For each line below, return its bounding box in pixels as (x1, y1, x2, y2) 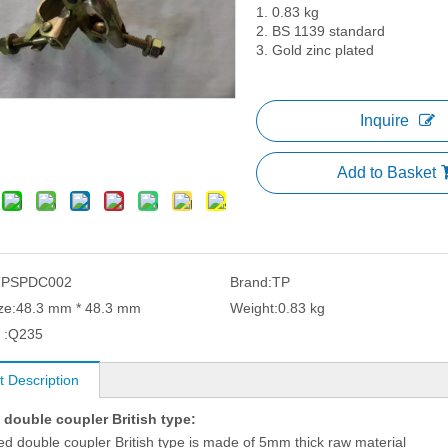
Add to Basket (336, 164, 436, 181)
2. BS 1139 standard (256, 23, 385, 39)
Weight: (229, 300, 278, 316)
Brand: (229, 274, 272, 290)
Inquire (359, 112, 409, 129)
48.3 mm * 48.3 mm (16, 300, 141, 316)
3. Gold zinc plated (256, 42, 374, 58)
